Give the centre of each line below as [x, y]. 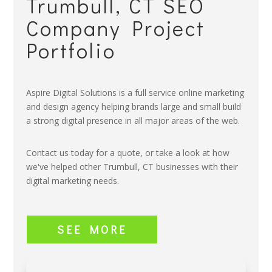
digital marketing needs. [72, 181]
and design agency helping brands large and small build [133, 107]
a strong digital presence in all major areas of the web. [133, 121]
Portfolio [71, 50]
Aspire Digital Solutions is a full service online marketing [135, 93]
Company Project [115, 28]
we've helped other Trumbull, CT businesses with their [132, 167]
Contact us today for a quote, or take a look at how [127, 153]
